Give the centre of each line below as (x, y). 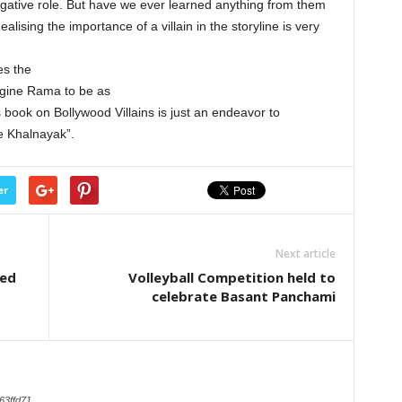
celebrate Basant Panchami (243, 296)
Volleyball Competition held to (232, 277)
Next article (305, 253)
